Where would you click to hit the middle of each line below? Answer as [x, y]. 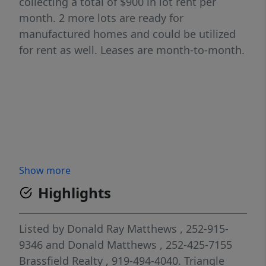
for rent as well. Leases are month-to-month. [132, 50]
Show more [45, 171]
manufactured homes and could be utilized [127, 34]
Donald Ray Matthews [122, 229]
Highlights [75, 193]
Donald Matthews [112, 245]
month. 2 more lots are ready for [101, 18]
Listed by [43, 229]
